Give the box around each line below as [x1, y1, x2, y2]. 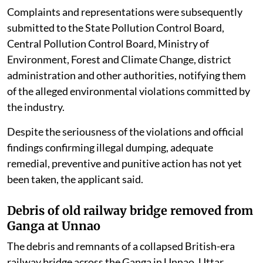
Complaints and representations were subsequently [7, 5, 242, 19]
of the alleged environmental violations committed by [7, 85, 250, 98]
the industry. [7, 100, 65, 114]
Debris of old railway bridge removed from [7, 203, 253, 218]
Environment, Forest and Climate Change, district [7, 53, 231, 66]
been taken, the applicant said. [7, 173, 143, 186]
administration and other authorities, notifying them [7, 69, 246, 82]
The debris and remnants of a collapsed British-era [7, 240, 235, 253]
